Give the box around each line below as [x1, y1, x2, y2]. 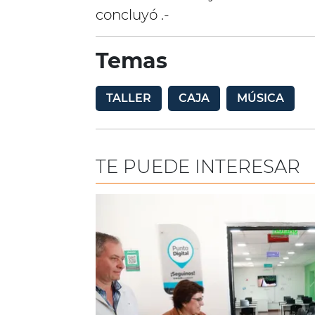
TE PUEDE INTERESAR [96, 155, 300, 178]
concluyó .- [96, 6, 169, 23]
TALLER [106, 91, 151, 105]
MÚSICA [237, 91, 284, 105]
